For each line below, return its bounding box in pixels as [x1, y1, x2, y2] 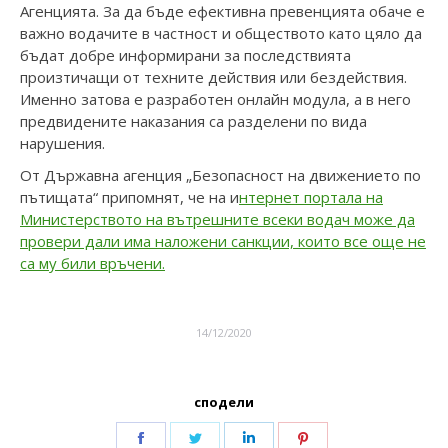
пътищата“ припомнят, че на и [20, 187, 239, 208]
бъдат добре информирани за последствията [20, 45, 351, 66]
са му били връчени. [20, 253, 165, 274]
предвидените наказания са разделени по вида [20, 111, 367, 132]
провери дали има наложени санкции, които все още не [20, 231, 426, 252]
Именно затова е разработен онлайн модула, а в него [20, 89, 411, 110]
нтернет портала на [239, 187, 383, 208]
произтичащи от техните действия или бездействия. [20, 67, 407, 88]
